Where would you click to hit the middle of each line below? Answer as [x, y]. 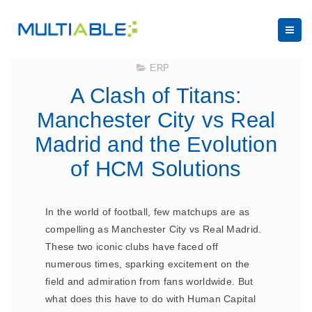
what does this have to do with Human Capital [151, 299]
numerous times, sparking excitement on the [148, 264]
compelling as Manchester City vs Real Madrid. [154, 229]
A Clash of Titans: [156, 96]
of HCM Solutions [156, 169]
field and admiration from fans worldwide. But [149, 281]
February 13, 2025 [221, 50]
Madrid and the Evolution [156, 145]
